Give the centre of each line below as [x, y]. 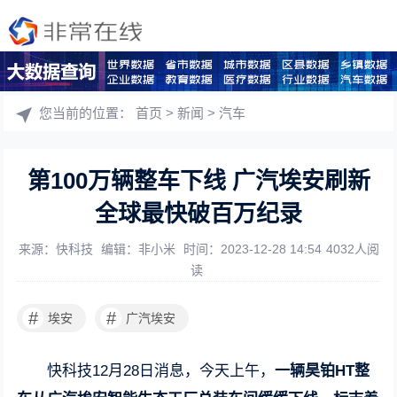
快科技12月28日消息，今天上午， [161, 371]
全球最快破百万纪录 [198, 214]
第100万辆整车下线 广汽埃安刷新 [198, 181]
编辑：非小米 [140, 249]
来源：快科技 [57, 249]
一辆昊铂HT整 [323, 371]
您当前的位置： [88, 113]
